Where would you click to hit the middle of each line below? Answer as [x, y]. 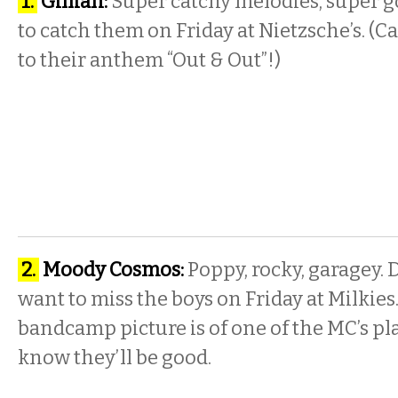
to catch [56, 31]
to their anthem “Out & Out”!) [149, 60]
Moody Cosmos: [111, 270]
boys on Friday [237, 299]
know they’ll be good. [115, 358]
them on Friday [164, 31]
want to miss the [95, 299]
